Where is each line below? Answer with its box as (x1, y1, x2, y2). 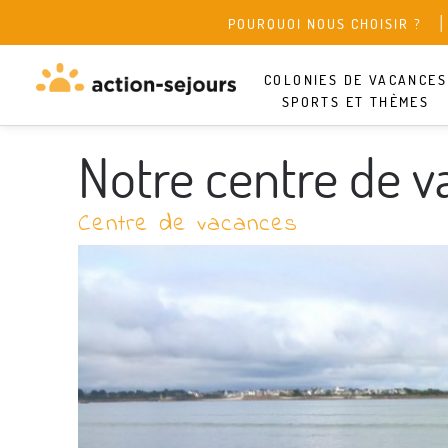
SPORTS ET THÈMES (281, 93, 430, 111)
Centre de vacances (78, 207, 298, 242)
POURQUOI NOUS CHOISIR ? (228, 15, 422, 33)
